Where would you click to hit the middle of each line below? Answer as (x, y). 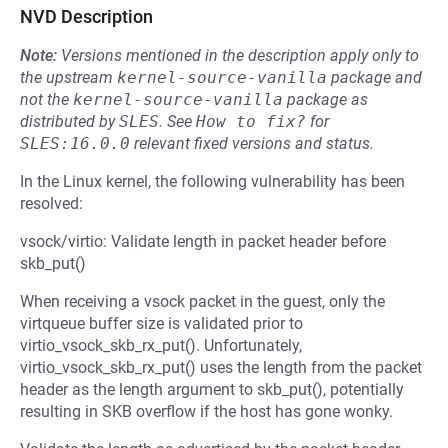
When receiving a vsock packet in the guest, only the (202, 301)
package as (325, 99)
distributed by (69, 121)
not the (46, 99)
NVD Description (86, 16)
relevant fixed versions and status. (252, 143)
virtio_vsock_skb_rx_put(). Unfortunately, (161, 345)
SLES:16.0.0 (75, 143)
